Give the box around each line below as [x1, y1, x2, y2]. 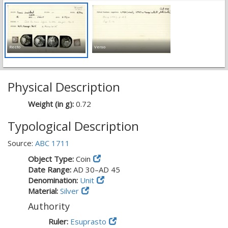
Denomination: [28, 175, 80, 185]
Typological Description [8, 118, 139, 134]
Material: [28, 186, 60, 196]
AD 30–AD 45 [73, 164, 120, 175]
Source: [8, 138, 35, 148]
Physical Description [8, 78, 120, 95]
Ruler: [48, 216, 70, 226]
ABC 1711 [35, 138, 70, 148]
